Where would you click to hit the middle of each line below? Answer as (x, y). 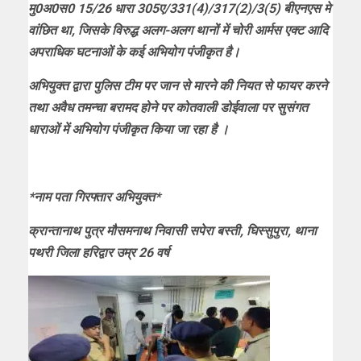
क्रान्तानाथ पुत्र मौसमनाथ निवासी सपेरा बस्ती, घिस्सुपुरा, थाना (172, 230)
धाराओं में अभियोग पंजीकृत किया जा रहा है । (129, 129)
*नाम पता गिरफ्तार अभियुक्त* (94, 197)
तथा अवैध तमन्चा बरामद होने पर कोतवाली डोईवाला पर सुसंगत (168, 107)
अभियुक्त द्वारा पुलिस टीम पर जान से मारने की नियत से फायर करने (178, 85)
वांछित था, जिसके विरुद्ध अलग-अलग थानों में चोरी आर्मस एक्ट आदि (178, 30)
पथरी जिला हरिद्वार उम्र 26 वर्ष (99, 252)
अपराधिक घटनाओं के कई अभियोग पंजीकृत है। (134, 52)
